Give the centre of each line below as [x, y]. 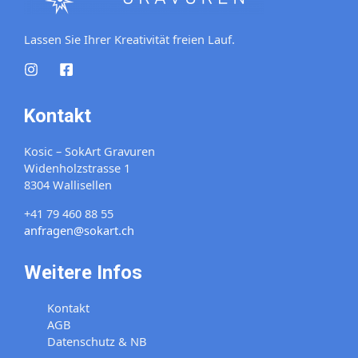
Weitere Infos [83, 272]
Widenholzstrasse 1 [77, 168]
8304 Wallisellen [68, 185]
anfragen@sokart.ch [79, 231]
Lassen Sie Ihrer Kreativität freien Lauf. [129, 40]
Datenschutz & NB [97, 342]
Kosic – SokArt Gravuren [89, 151]
